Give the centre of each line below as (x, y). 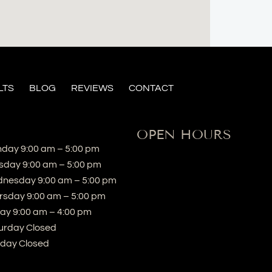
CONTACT (151, 88)
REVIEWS (92, 88)
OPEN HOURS (184, 134)
